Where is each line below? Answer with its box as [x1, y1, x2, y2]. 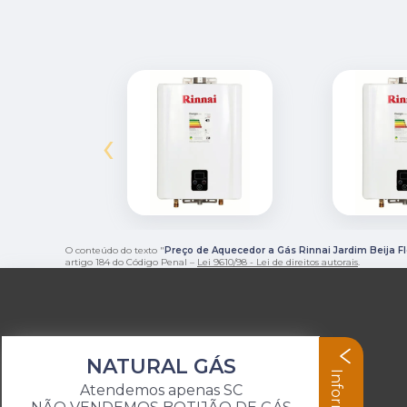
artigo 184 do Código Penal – [65, 255, 197, 268]
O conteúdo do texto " [65, 243, 164, 256]
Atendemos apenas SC [79, 382, 243, 399]
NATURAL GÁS [85, 354, 236, 379]
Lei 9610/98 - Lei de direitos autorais [197, 255, 358, 268]
